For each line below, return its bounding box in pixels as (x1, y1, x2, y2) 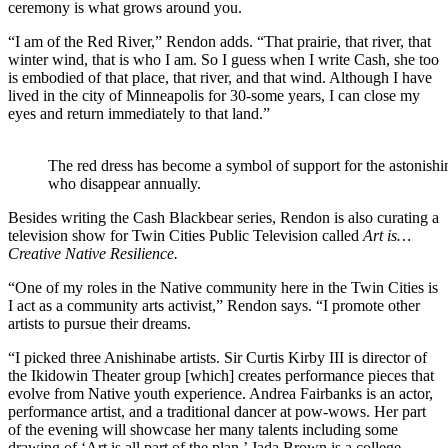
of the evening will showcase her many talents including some (8, 421, 398, 439)
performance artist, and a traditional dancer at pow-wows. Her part (8, 403, 426, 421)
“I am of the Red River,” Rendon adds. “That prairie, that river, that (8, 33, 431, 51)
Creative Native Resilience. (8, 245, 178, 263)
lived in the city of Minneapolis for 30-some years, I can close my (8, 87, 420, 105)
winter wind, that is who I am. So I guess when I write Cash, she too (8, 51, 439, 69)
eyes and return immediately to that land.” (8, 105, 270, 123)
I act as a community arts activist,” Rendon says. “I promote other (8, 297, 420, 315)
